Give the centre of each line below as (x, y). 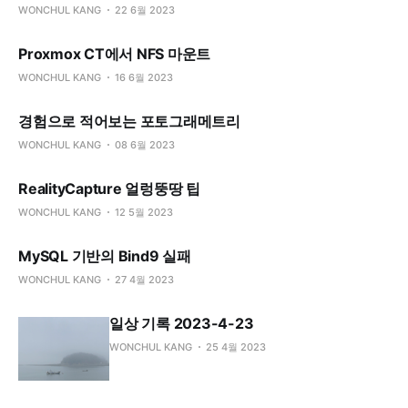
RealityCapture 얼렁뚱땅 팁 (109, 189)
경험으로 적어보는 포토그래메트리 (129, 121)
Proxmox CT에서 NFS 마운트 (115, 54)
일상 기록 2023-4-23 (182, 323)
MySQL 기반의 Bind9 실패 (105, 256)
